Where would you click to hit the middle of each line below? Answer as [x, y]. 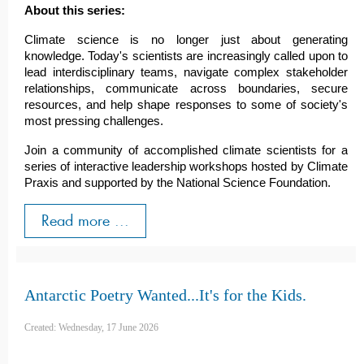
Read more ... [85, 221]
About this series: [76, 11]
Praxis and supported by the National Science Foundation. [178, 183]
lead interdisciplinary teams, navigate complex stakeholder [186, 73]
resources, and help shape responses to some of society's [186, 105]
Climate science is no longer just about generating [186, 40]
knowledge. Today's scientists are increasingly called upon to [186, 56]
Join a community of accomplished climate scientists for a [186, 151]
